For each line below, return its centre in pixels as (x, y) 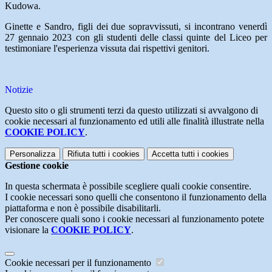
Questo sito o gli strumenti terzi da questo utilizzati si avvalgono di (131, 110)
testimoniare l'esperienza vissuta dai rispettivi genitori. (107, 49)
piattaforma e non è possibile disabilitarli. (83, 208)
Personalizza (32, 154)
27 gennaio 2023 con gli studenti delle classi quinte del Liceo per (136, 38)
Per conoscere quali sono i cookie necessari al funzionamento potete (134, 219)
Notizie (19, 90)
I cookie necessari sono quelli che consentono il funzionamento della (136, 197)
